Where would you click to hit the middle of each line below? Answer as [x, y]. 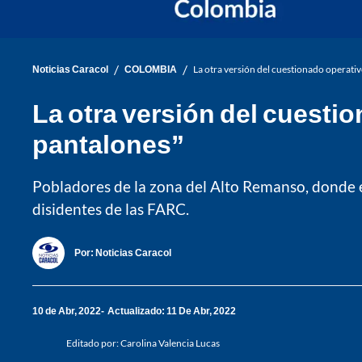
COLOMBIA [151, 69]
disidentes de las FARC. [111, 208]
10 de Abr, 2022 [67, 311]
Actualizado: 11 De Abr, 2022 [172, 311]
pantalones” [108, 143]
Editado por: [93, 343]
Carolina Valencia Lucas [170, 343]
